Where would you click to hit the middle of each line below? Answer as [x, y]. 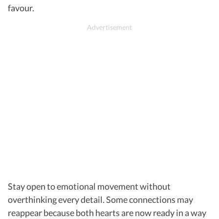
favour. [21, 8]
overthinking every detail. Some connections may [100, 199]
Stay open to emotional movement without [89, 186]
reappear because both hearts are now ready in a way [107, 212]
